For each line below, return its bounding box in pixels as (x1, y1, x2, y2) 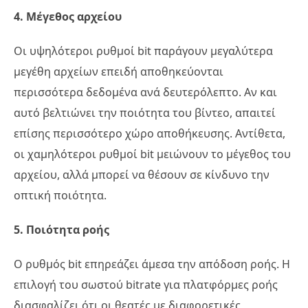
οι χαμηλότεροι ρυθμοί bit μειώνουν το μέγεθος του (14, 146, 291, 162)
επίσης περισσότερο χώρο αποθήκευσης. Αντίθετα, (14, 125, 285, 141)
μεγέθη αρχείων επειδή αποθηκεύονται (14, 63, 223, 79)
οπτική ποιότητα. (14, 187, 107, 203)
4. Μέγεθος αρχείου (14, 8, 122, 24)
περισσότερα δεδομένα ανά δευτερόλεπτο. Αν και (14, 84, 277, 100)
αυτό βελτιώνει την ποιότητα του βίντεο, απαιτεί (14, 104, 276, 120)
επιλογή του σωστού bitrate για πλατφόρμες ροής (14, 276, 278, 292)
